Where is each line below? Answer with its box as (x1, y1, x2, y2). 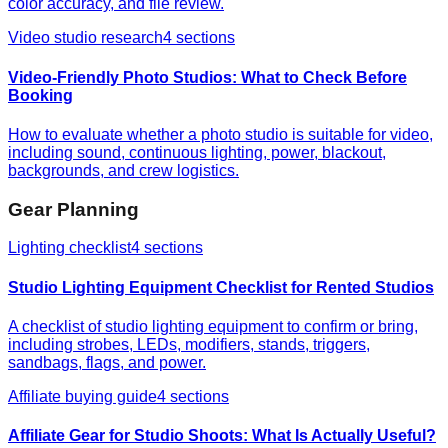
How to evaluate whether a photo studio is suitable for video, (8, 126, 433, 143)
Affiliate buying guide (8, 387, 157, 405)
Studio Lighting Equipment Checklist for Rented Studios (8, 278, 434, 296)
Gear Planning (8, 198, 139, 220)
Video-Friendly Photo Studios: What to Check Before (8, 68, 407, 86)
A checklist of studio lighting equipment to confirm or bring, (8, 317, 418, 335)
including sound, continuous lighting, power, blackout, (8, 144, 386, 161)
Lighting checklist (8, 239, 131, 257)
